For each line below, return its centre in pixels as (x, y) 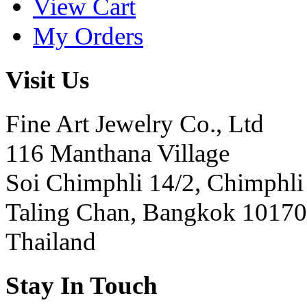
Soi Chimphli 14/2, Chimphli (155, 183)
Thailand (51, 242)
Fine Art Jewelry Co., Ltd (135, 124)
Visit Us (47, 79)
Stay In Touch (82, 286)
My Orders (88, 36)
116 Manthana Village (118, 153)
